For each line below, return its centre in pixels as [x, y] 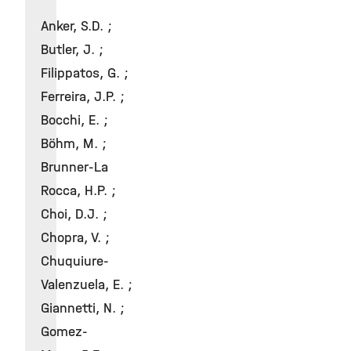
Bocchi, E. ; [74, 120]
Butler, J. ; [72, 50]
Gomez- [64, 332]
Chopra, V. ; [75, 238]
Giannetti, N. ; [83, 308]
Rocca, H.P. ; [78, 191]
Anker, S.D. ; [76, 26]
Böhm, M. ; [74, 144]
